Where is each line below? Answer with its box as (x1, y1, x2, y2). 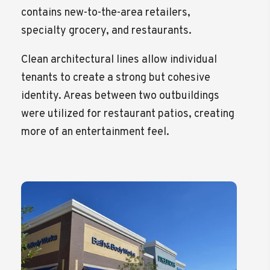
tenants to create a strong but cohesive (21, 71, 211, 85)
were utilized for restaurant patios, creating (21, 107, 235, 121)
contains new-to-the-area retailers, (21, 5, 191, 20)
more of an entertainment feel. (21, 125, 170, 139)
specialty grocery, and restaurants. (21, 24, 192, 38)
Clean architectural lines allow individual (21, 52, 218, 67)
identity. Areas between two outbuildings (21, 89, 220, 103)
